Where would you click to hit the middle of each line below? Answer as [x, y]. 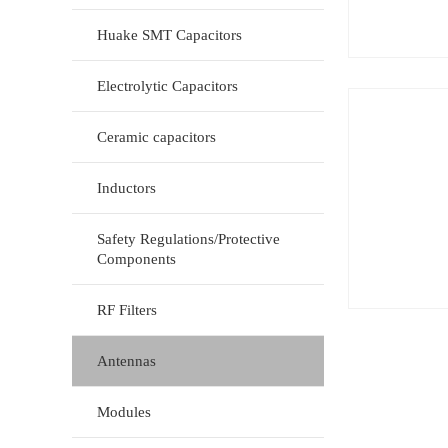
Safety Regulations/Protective [188, 239]
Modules [124, 412]
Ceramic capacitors [156, 137]
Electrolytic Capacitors [167, 86]
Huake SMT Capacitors [169, 35]
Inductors [126, 188]
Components [136, 259]
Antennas [126, 361]
